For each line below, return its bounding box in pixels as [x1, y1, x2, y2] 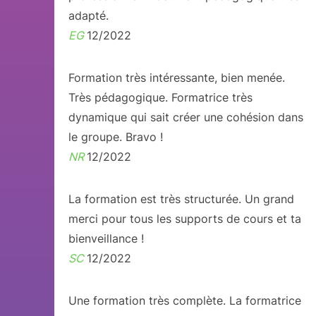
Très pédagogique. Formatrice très [68, 90, 253, 104]
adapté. [68, 8, 109, 23]
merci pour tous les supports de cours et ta [68, 212, 301, 226]
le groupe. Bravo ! [68, 130, 163, 144]
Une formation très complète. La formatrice [68, 293, 301, 308]
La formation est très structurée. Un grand [68, 192, 294, 206]
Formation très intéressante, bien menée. [68, 71, 285, 85]
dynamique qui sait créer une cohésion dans [68, 110, 303, 124]
